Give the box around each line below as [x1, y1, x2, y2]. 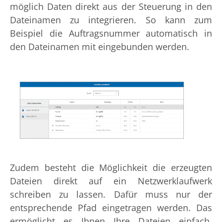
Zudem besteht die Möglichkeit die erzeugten [10, 161, 212, 173]
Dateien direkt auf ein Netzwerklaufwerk [10, 174, 212, 187]
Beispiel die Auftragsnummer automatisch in [10, 27, 212, 40]
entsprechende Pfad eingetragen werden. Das [10, 201, 212, 214]
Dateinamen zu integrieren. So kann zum [10, 14, 212, 26]
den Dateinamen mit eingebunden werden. [10, 41, 189, 53]
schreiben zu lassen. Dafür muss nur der [10, 188, 212, 200]
